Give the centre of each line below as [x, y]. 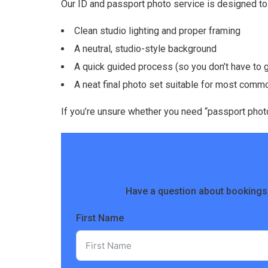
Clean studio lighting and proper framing [157, 31]
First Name [100, 218]
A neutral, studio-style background [145, 49]
